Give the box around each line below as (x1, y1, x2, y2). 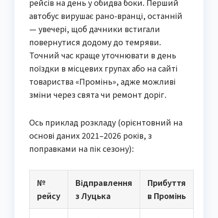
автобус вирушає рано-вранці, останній (29, 10, 182, 22)
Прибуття (147, 177, 186, 189)
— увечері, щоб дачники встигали (29, 23, 160, 35)
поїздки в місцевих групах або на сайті (29, 62, 178, 74)
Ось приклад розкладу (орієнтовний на (29, 116, 182, 128)
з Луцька (75, 190, 111, 202)
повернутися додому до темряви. (29, 36, 161, 48)
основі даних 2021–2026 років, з (29, 129, 152, 142)
